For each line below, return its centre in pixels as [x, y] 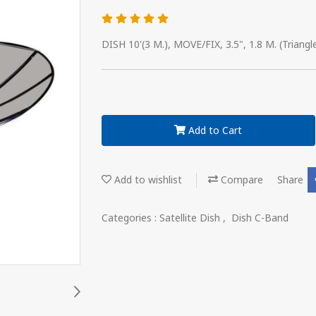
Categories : [130, 218]
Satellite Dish [191, 218]
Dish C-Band [260, 218]
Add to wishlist [147, 180]
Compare [241, 180]
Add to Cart [215, 130]
